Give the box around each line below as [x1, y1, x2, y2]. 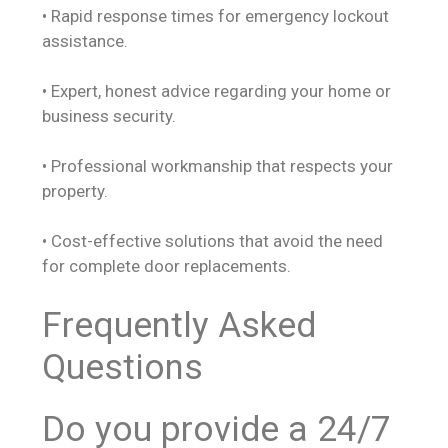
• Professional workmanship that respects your [42, 156, 393, 176]
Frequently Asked [42, 304, 316, 346]
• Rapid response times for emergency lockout [42, 6, 389, 26]
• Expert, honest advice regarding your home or [42, 81, 391, 101]
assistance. [42, 31, 128, 51]
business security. [42, 106, 176, 126]
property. [42, 181, 108, 201]
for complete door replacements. [42, 256, 291, 276]
